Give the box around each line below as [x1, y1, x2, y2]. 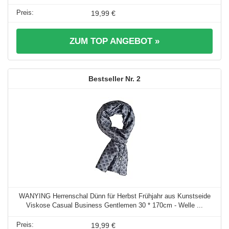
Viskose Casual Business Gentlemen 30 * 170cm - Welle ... [26, 201, 203, 209]
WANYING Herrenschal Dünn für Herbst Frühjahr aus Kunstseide [18, 192, 211, 200]
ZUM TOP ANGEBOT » [70, 36, 159, 46]
